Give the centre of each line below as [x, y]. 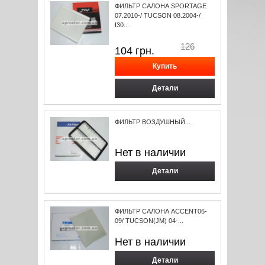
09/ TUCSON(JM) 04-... [149, 221]
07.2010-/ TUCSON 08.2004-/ [158, 15]
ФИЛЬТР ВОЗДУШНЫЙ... [153, 122]
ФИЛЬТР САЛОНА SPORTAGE [161, 6]
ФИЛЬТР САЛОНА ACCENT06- [161, 211]
